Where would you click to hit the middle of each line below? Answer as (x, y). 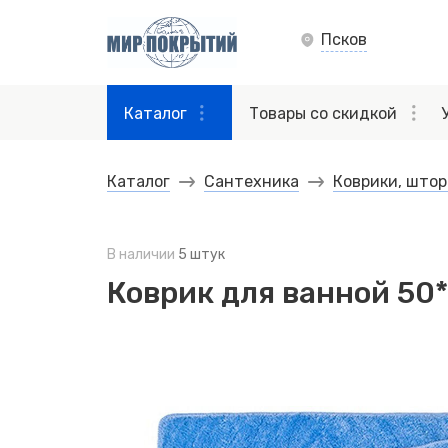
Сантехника (251, 181)
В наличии (142, 254)
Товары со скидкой (323, 113)
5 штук (201, 254)
